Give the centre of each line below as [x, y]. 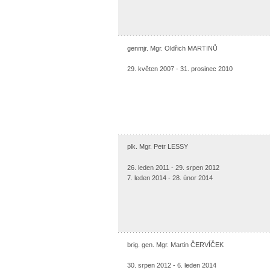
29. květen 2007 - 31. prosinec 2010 [180, 68]
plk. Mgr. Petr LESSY [157, 146]
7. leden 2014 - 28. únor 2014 [170, 178]
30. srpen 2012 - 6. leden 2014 [171, 265]
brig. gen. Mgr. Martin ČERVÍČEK [175, 244]
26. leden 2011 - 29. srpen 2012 [173, 168]
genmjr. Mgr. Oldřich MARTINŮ [172, 48]
